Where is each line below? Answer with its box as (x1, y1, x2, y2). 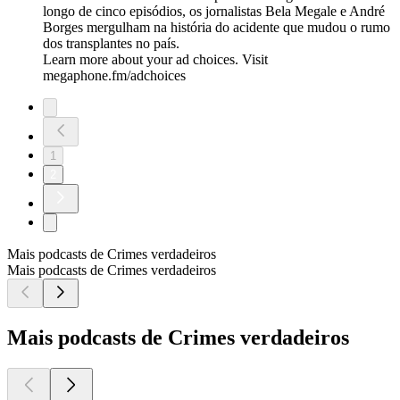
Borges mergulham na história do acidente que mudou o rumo (43, 20, 390, 36)
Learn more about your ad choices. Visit (43, 52, 268, 68)
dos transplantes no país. (43, 36, 179, 52)
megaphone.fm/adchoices (43, 68, 186, 84)
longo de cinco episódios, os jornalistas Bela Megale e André (43, 4, 385, 20)
